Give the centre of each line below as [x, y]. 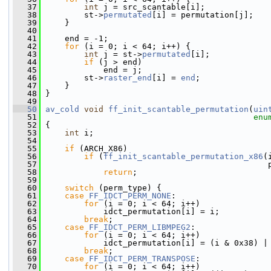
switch [79, 188]
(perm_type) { [128, 188]
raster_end [128, 78]
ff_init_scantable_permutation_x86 [183, 156]
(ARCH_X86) [101, 149]
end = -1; [74, 38]
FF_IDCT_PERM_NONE [130, 196]
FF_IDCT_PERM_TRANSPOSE [142, 259]
